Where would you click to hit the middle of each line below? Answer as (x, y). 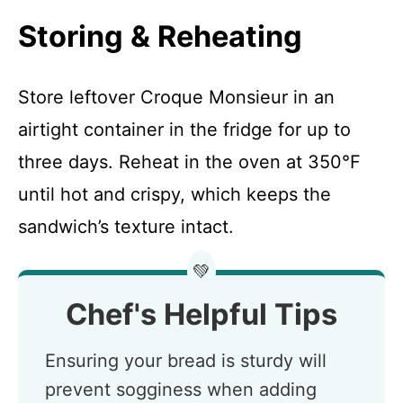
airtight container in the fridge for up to (184, 130)
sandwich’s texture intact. (126, 227)
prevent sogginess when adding (181, 390)
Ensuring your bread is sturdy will (186, 361)
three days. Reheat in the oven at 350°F (189, 162)
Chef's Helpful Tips (201, 314)
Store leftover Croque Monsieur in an (176, 97)
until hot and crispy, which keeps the (175, 194)
